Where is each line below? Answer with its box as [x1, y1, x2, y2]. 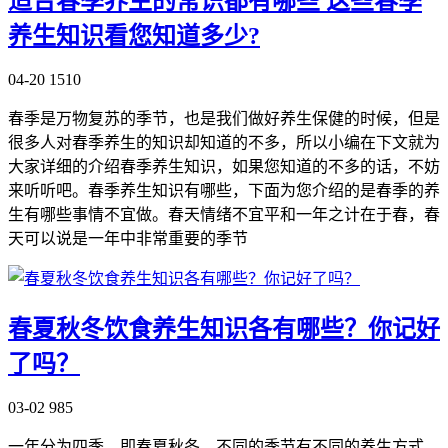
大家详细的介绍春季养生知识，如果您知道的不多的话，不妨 [8, 157, 440, 175]
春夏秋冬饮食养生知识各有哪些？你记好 [8, 315, 440, 342]
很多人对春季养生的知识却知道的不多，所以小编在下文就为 [8, 133, 440, 151]
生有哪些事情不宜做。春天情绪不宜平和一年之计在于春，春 [8, 205, 440, 223]
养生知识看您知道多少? [8, 22, 260, 49]
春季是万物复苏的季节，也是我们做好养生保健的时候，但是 [8, 109, 440, 127]
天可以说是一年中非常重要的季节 [8, 229, 248, 247]
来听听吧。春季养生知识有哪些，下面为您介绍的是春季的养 [8, 181, 440, 199]
